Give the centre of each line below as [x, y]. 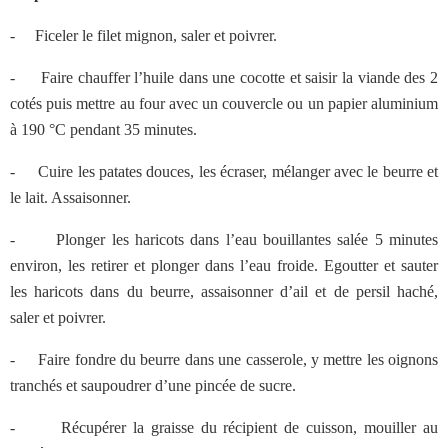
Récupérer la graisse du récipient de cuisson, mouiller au [246, 427]
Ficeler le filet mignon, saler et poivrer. [154, 35]
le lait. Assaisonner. [70, 197]
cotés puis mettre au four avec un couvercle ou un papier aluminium [224, 103]
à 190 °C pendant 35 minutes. [103, 129]
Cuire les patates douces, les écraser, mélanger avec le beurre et [236, 171]
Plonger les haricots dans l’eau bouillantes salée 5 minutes [244, 239]
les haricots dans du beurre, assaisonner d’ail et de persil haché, [224, 291]
